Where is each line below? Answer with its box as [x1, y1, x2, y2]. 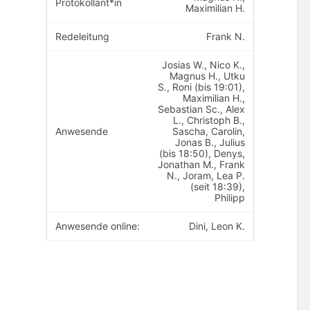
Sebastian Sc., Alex [158, 102, 246, 115]
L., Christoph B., [173, 113, 246, 126]
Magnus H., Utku [170, 69, 246, 82]
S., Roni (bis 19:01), [158, 80, 246, 93]
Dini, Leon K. [189, 219, 246, 232]
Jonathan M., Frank [158, 158, 246, 170]
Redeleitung [55, 30, 110, 42]
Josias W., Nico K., [162, 58, 246, 71]
